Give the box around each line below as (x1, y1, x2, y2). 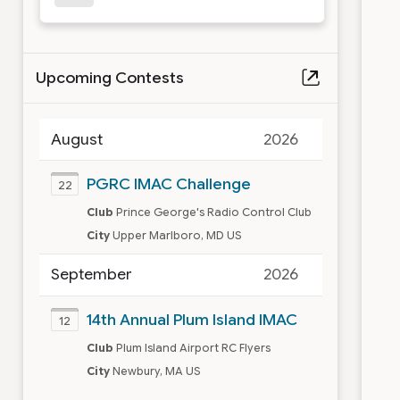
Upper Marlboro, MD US (112, 229, 242, 243)
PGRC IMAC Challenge (86, 174, 251, 195)
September (51, 264, 133, 285)
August (51, 129, 104, 149)
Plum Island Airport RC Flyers (115, 341, 271, 355)
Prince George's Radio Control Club (115, 205, 312, 220)
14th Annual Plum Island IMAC (86, 309, 297, 329)
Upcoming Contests (35, 68, 184, 88)
